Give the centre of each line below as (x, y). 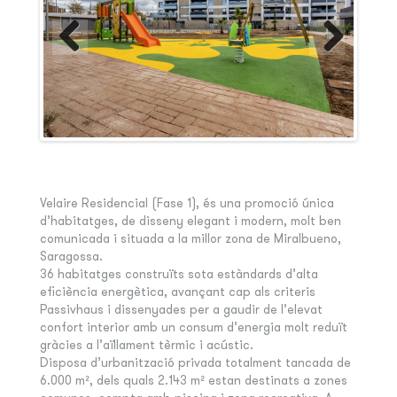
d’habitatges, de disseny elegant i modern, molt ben (190, 220)
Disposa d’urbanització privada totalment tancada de (195, 362)
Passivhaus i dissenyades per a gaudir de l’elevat (181, 309)
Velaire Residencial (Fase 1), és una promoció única (187, 202)
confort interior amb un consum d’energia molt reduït (193, 327)
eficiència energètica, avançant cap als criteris (177, 291)
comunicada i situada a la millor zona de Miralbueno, (190, 238)
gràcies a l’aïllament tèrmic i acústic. (146, 344)
